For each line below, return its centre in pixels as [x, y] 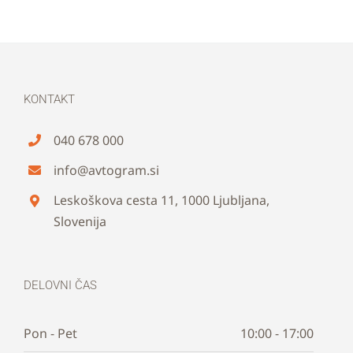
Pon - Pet [50, 333]
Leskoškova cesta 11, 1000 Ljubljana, [162, 201]
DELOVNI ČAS [60, 285]
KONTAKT [49, 99]
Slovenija [80, 222]
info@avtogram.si [107, 170]
